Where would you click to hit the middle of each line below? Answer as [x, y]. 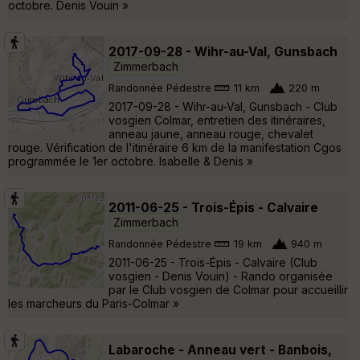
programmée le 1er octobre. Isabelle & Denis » [131, 161]
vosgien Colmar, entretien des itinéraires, [217, 120]
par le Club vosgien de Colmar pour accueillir [228, 289]
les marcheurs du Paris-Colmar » [94, 303]
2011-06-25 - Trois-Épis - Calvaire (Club [213, 262]
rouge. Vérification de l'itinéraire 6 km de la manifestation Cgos [175, 147]
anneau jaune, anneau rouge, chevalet [211, 133]
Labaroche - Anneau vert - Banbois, [220, 350]
